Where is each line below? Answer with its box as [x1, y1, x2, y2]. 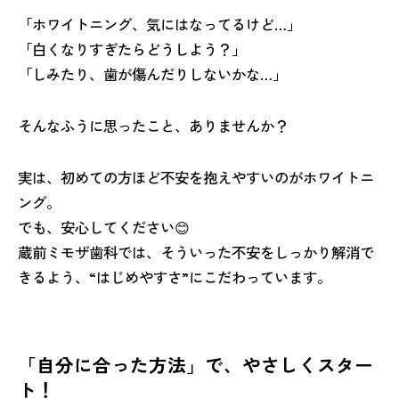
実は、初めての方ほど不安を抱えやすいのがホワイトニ [18, 166, 374, 188]
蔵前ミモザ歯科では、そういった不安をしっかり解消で [18, 240, 374, 263]
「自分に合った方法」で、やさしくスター [18, 350, 373, 378]
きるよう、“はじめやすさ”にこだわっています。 [18, 265, 331, 288]
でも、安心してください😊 [18, 216, 190, 238]
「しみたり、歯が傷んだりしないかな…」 [18, 62, 287, 85]
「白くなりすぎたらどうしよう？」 [18, 37, 246, 60]
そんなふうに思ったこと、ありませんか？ [18, 114, 289, 136]
